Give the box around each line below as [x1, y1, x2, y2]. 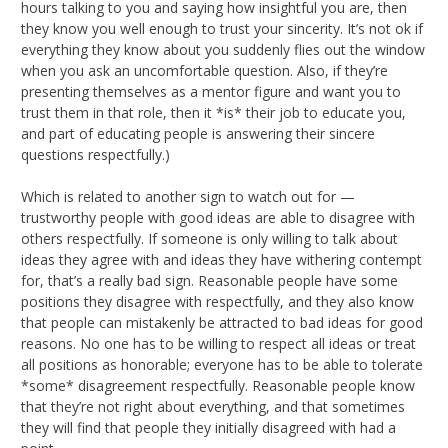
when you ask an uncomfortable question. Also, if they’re [21, 60, 388, 80]
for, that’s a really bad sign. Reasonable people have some [21, 270, 398, 290]
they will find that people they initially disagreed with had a [21, 417, 396, 437]
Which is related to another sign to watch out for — [21, 186, 355, 206]
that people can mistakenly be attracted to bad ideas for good [21, 312, 423, 332]
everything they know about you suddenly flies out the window [21, 39, 425, 59]
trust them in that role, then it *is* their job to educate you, [21, 102, 406, 122]
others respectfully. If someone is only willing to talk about [21, 228, 398, 248]
